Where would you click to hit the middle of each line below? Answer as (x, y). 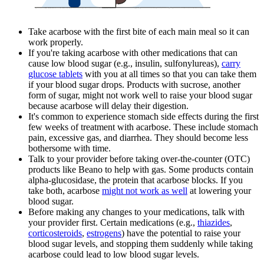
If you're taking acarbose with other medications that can (133, 52)
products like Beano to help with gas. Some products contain (141, 169)
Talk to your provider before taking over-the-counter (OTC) (139, 159)
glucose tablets (55, 74)
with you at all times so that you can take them (169, 74)
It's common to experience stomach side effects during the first (143, 116)
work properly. (56, 42)
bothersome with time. (70, 148)
